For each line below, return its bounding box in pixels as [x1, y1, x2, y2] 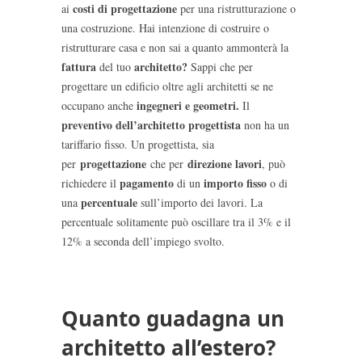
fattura [61, 57, 99, 75]
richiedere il [61, 175, 120, 191]
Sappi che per [191, 58, 253, 74]
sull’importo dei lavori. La [141, 194, 263, 210]
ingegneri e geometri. [137, 96, 242, 114]
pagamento [120, 174, 174, 192]
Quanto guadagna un [61, 303, 284, 333]
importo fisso [204, 174, 270, 192]
